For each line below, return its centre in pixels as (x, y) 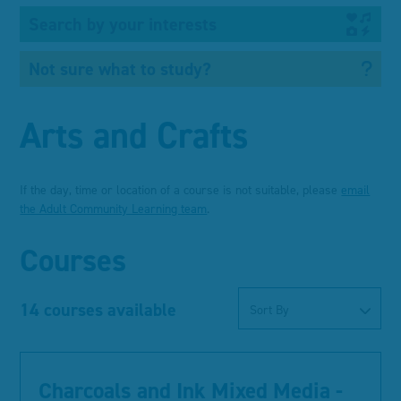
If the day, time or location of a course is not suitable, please (181, 190)
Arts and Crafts (135, 136)
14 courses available (98, 310)
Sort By (269, 310)
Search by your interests (123, 24)
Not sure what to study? (120, 69)
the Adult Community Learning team (114, 209)
